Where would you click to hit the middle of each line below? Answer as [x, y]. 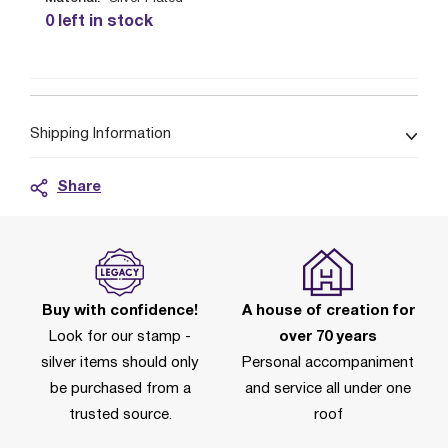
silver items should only [120, 363]
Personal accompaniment [328, 363]
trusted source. [120, 415]
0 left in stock [99, 22]
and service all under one [328, 389]
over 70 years [328, 337]
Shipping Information [100, 134]
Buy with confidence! [120, 311]
